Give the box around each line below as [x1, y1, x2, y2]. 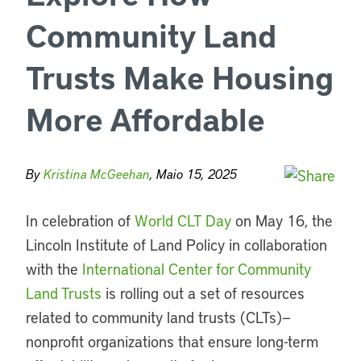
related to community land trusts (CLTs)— [26, 307, 291, 327]
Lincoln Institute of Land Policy [26, 234, 225, 255]
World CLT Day [135, 210, 231, 230]
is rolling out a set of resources [102, 283, 305, 303]
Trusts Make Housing [26, 56, 334, 98]
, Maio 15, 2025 [150, 165, 237, 182]
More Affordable [26, 98, 265, 139]
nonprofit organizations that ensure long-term [26, 331, 318, 351]
